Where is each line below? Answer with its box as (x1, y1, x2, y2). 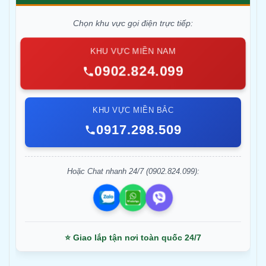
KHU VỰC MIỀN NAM (90, 46, 176, 56)
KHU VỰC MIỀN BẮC (93, 106, 173, 115)
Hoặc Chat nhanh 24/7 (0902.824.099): (66, 167, 199, 176)
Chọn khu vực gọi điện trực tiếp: (73, 18, 193, 28)
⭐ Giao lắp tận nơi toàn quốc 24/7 (65, 233, 201, 243)
